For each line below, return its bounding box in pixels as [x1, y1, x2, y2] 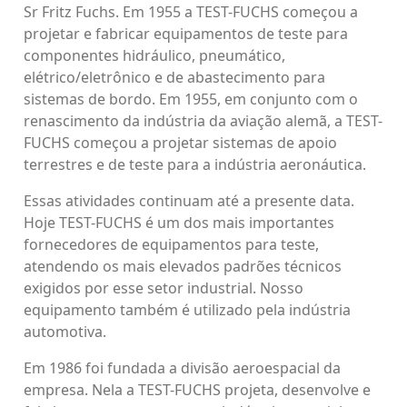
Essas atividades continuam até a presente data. [24, 191, 354, 211]
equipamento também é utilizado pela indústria [24, 300, 351, 320]
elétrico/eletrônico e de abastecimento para [24, 67, 325, 87]
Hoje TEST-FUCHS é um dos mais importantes [24, 213, 334, 233]
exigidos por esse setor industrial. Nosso [24, 278, 303, 298]
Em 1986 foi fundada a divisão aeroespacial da [24, 358, 341, 378]
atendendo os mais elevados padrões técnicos [24, 256, 342, 276]
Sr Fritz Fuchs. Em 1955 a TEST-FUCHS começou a [24, 2, 358, 22]
